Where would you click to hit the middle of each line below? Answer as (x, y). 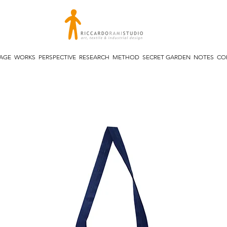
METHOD (126, 57)
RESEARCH (94, 57)
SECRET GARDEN (166, 57)
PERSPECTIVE (57, 57)
